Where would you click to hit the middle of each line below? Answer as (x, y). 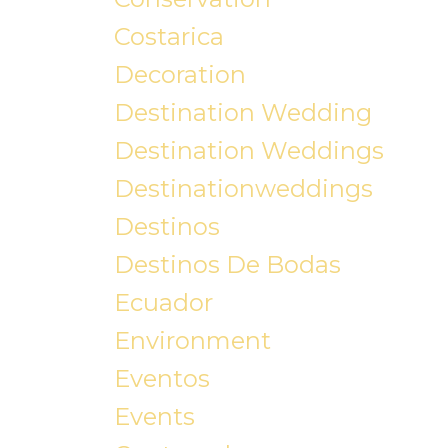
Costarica (168, 37)
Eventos (161, 379)
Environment (192, 341)
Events (154, 417)
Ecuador (163, 303)
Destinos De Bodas (227, 265)
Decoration (179, 75)
